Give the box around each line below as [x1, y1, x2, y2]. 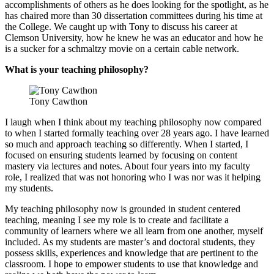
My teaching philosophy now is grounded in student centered [5, 203, 240, 214]
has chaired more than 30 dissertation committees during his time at [5, 10, 262, 21]
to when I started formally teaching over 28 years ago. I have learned [5, 127, 269, 138]
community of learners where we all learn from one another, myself [5, 225, 263, 236]
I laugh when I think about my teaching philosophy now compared [5, 116, 262, 127]
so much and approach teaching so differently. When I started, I [5, 138, 248, 149]
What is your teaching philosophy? [5, 64, 149, 75]
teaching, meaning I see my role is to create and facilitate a [5, 214, 229, 225]
